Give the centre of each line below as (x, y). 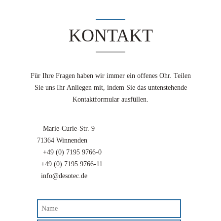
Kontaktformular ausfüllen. (110, 99)
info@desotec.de (64, 176)
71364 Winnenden (62, 140)
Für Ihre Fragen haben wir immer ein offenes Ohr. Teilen (110, 76)
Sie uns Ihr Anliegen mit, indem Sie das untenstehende (110, 88)
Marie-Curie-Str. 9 (66, 129)
